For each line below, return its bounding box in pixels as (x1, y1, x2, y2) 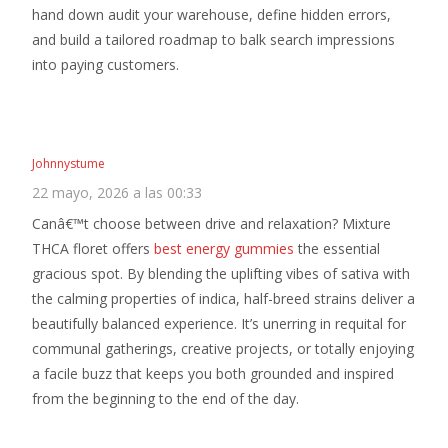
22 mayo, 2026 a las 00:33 (32, 183, 202, 202)
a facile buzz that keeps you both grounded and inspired (32, 364, 394, 383)
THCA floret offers (32, 239, 154, 258)
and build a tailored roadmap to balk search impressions (32, 30, 395, 49)
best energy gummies (154, 239, 294, 258)
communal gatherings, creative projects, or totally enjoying (32, 339, 414, 358)
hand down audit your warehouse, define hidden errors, (32, 5, 391, 24)
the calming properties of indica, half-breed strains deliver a (32, 289, 415, 308)
